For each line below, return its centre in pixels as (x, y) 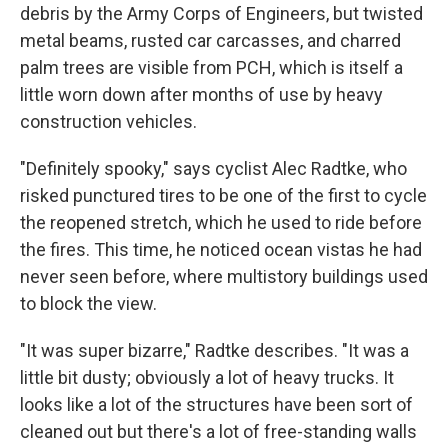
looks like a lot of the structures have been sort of (216, 404)
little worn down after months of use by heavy (201, 94)
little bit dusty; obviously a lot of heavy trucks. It (207, 377)
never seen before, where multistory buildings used (224, 276)
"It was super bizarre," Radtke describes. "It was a (214, 350)
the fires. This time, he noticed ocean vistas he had (221, 249)
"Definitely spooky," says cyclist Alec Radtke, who (213, 168)
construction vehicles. (108, 121)
